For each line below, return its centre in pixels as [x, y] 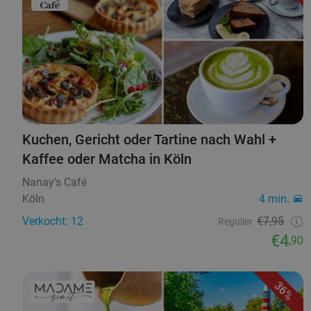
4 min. [275, 199]
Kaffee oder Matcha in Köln [107, 159]
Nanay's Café [54, 183]
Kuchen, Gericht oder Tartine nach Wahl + [149, 140]
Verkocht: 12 [53, 221]
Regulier [236, 222]
